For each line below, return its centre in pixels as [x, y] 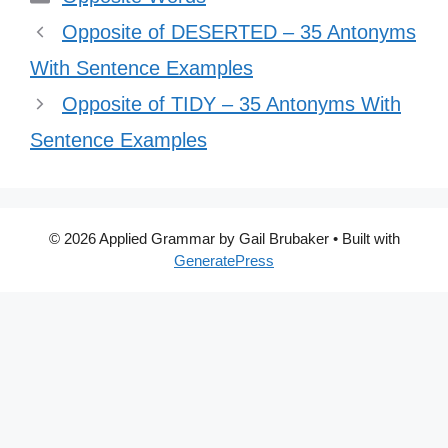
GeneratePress [224, 260]
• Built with [364, 238]
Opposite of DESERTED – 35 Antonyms [239, 32]
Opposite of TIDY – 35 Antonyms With [231, 104]
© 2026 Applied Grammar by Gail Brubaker [188, 238]
